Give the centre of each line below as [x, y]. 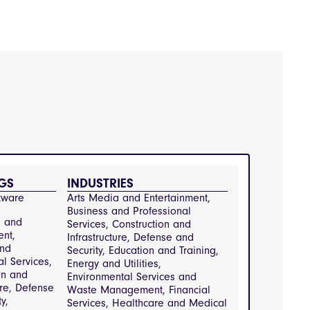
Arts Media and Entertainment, [138, 198]
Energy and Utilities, [114, 264]
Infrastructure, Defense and [130, 237]
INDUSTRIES [100, 183]
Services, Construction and [129, 224]
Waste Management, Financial [138, 290]
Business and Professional [129, 211]
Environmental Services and [131, 277]
